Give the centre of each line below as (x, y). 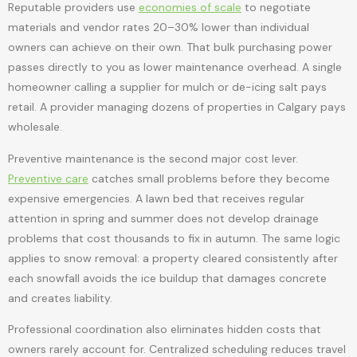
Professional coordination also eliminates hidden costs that (165, 329)
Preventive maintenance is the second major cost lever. (153, 158)
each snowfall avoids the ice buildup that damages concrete (167, 278)
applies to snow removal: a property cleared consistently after (173, 258)
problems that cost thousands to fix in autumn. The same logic (174, 238)
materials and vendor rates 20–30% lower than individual (159, 27)
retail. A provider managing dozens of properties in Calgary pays (177, 107)
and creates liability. (60, 298)
